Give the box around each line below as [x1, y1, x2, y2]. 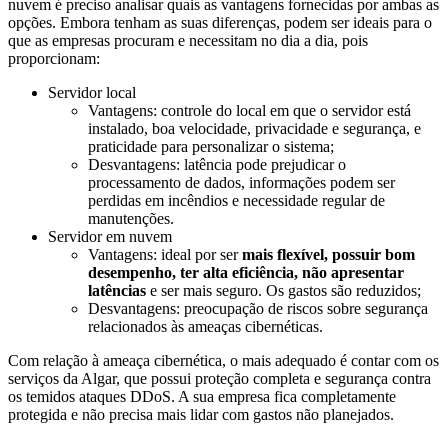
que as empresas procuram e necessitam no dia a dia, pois [8, 32, 368, 50]
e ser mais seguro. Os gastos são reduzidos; [146, 282, 421, 300]
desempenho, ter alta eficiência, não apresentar [88, 264, 404, 282]
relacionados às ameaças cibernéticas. [88, 318, 323, 336]
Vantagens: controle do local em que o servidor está [88, 102, 411, 120]
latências [88, 282, 146, 300]
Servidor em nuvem [48, 228, 172, 246]
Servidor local [48, 84, 136, 102]
